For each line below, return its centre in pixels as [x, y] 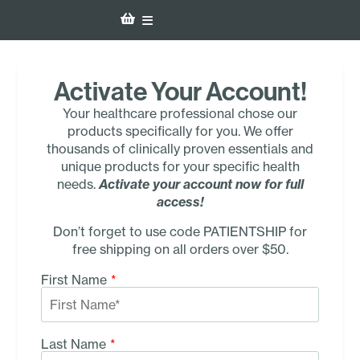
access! [180, 202]
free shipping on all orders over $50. [180, 249]
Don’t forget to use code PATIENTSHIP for [180, 231]
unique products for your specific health [180, 167]
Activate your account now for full [201, 184]
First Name [74, 279]
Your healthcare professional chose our [180, 114]
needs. [78, 184]
